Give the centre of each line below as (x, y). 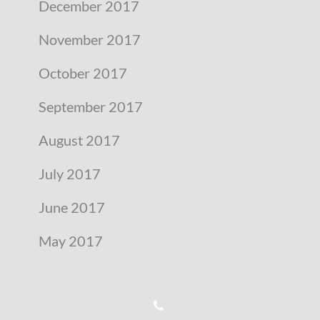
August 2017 (79, 140)
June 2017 (72, 207)
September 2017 (91, 106)
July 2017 (70, 173)
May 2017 (71, 240)
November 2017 (90, 39)
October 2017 (83, 72)
